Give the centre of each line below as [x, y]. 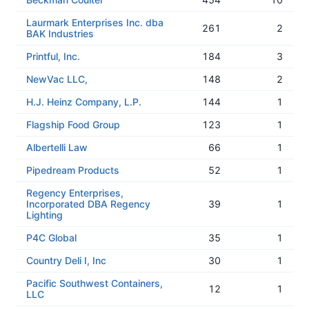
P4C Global [51, 238]
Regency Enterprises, [75, 193]
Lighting [44, 215]
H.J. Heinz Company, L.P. [84, 102]
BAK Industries [60, 33]
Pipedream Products [73, 170]
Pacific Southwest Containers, [94, 283]
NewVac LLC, [57, 79]
